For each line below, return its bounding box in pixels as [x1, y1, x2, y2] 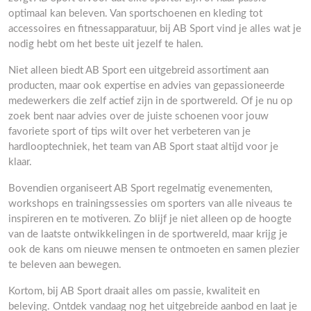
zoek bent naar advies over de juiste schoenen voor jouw [8, 111, 269, 121]
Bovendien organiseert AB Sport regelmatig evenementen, [8, 183, 272, 194]
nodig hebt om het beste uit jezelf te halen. [8, 39, 203, 49]
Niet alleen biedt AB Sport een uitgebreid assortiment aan [8, 65, 269, 76]
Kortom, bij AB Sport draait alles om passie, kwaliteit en [8, 286, 260, 296]
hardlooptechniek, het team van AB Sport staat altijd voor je [8, 142, 278, 152]
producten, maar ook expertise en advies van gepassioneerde [8, 81, 285, 91]
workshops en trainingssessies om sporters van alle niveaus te [8, 199, 292, 209]
